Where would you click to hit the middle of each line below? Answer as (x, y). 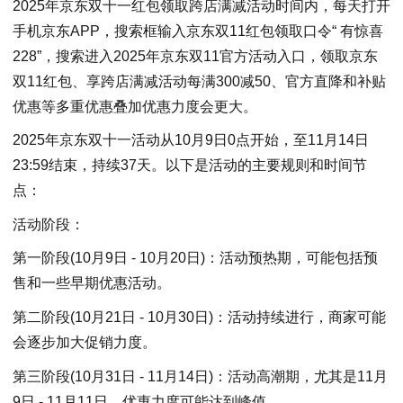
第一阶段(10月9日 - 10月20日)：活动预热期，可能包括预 (195, 258)
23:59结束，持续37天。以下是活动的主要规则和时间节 (190, 166)
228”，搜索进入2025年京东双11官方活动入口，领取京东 (195, 56)
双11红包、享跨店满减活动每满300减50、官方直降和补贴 (199, 81)
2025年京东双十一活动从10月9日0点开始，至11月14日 (191, 140)
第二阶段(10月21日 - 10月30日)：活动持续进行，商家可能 (199, 317)
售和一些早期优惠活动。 (92, 283)
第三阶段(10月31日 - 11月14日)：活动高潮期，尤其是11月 (200, 376)
